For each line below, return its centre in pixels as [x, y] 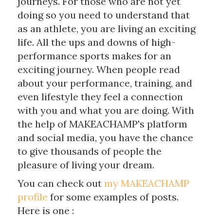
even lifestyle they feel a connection [100, 96]
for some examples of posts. [113, 197]
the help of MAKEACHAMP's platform [102, 124]
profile [32, 197]
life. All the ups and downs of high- [96, 42]
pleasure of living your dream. [86, 164]
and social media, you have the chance [105, 137]
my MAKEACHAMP [146, 183]
